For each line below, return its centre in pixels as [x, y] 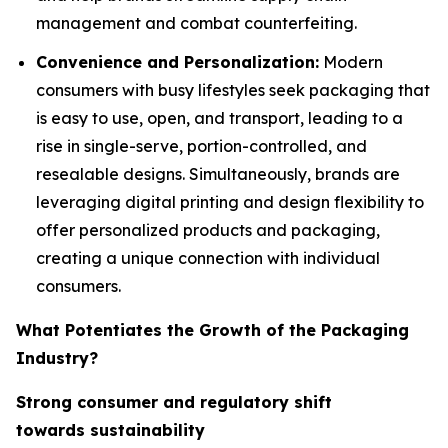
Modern [351, 61]
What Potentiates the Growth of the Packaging [212, 329]
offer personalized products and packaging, [208, 229]
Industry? [57, 357]
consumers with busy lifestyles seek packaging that [233, 89]
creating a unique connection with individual [208, 257]
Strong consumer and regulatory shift [174, 401]
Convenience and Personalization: [177, 61]
